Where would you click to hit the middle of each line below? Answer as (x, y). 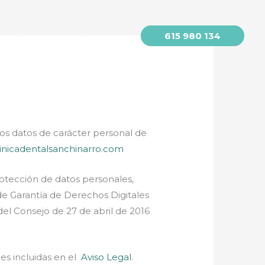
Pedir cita (39, 37)
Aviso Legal (106, 257)
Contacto (99, 37)
